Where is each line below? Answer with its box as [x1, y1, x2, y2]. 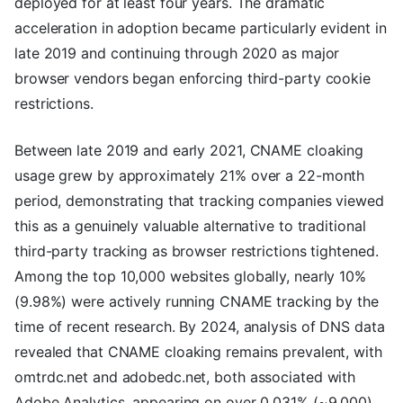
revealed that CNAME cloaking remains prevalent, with [14, 343, 382, 362]
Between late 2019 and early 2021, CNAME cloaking [14, 141, 364, 160]
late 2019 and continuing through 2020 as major [14, 44, 340, 63]
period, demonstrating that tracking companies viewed [14, 192, 384, 210]
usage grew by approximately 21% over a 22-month [14, 166, 365, 185]
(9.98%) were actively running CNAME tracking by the [14, 292, 379, 311]
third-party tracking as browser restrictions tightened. [14, 242, 379, 261]
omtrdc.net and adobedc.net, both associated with [14, 368, 356, 387]
